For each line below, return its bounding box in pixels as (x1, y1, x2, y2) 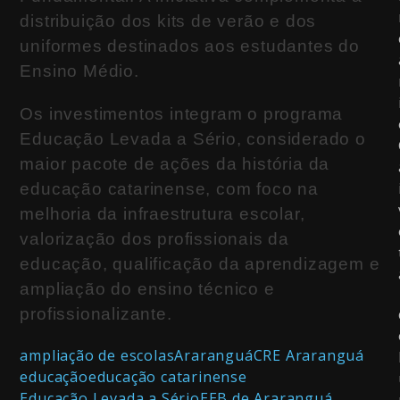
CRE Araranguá (253, 345, 365, 365)
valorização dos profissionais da (20, 229, 290, 248)
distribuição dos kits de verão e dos (20, 11, 317, 30)
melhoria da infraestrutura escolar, (20, 204, 305, 223)
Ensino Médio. (20, 61, 139, 80)
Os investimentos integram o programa (20, 104, 344, 123)
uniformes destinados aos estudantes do (20, 36, 360, 55)
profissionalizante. (20, 304, 172, 323)
